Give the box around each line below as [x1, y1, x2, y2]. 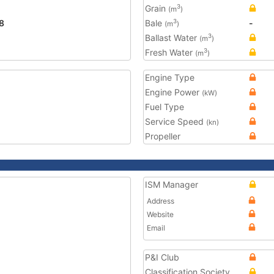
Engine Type [145, 72, 194, 83]
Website [147, 210, 174, 219]
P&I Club [145, 252, 179, 262]
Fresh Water [145, 47, 195, 57]
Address [147, 196, 174, 206]
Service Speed [145, 116, 206, 127]
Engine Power [145, 87, 202, 97]
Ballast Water [145, 32, 199, 43]
